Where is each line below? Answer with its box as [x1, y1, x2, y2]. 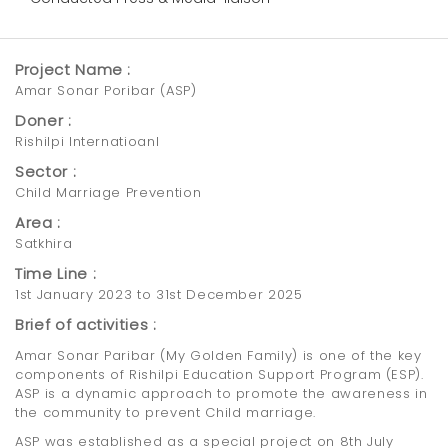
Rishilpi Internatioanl [15, 132, 160, 152]
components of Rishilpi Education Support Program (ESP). [15, 365, 424, 385]
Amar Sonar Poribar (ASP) [15, 81, 197, 101]
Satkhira [15, 234, 73, 254]
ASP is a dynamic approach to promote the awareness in [15, 384, 428, 404]
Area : [15, 212, 61, 234]
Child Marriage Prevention [15, 183, 202, 203]
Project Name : [15, 59, 132, 81]
